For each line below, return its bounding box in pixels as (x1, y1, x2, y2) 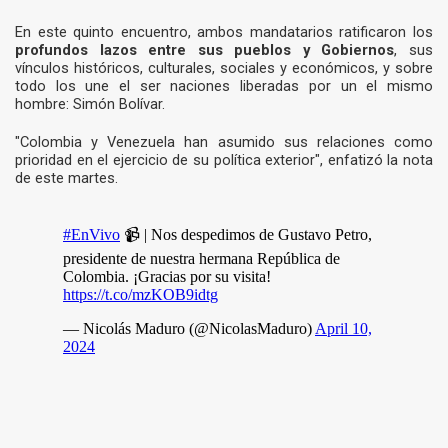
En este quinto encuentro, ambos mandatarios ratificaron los (15, 23, 433, 42)
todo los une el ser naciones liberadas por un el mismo (15, 77, 433, 96)
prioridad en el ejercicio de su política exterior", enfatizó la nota (15, 151, 433, 170)
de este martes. (15, 169, 122, 188)
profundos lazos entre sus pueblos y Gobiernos (15, 41, 395, 60)
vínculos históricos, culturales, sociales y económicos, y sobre (15, 59, 433, 78)
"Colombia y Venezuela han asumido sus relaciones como (15, 133, 433, 152)
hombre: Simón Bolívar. (15, 95, 169, 114)
